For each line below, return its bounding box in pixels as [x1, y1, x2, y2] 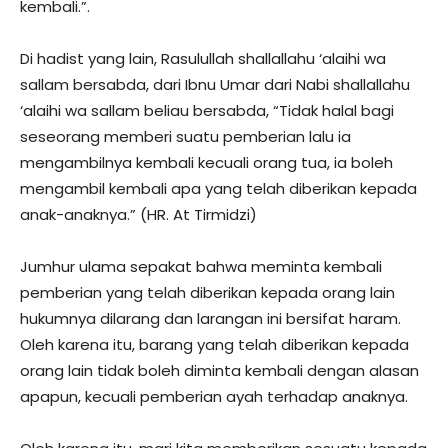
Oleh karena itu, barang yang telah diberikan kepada [20, 333, 409, 355]
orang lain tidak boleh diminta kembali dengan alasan [20, 359, 419, 381]
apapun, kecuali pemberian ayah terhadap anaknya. [20, 385, 408, 407]
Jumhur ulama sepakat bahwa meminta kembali [20, 255, 382, 277]
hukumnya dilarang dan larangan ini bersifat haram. [20, 307, 401, 329]
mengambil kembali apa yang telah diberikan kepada [20, 177, 417, 199]
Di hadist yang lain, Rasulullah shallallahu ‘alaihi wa [20, 47, 386, 69]
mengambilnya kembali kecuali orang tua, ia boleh [20, 151, 393, 173]
